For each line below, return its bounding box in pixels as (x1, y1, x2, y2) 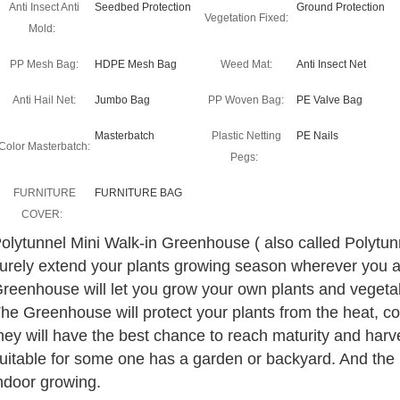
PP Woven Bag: (208, 94, 284, 106)
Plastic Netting (211, 129, 281, 142)
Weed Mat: (220, 58, 272, 71)
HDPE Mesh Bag (95, 58, 177, 71)
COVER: (21, 208, 62, 221)
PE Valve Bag (296, 94, 362, 106)
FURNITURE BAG (95, 187, 182, 199)
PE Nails (296, 129, 338, 142)
